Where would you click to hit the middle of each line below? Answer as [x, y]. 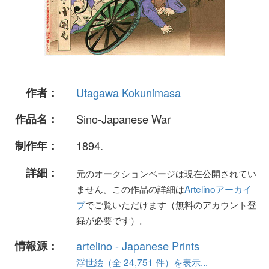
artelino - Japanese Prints [138, 245]
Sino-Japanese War [123, 119]
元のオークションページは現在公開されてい [166, 173]
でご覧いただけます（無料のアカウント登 [171, 204]
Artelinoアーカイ [218, 188]
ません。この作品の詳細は [130, 188]
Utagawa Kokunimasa [128, 92]
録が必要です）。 [112, 219]
